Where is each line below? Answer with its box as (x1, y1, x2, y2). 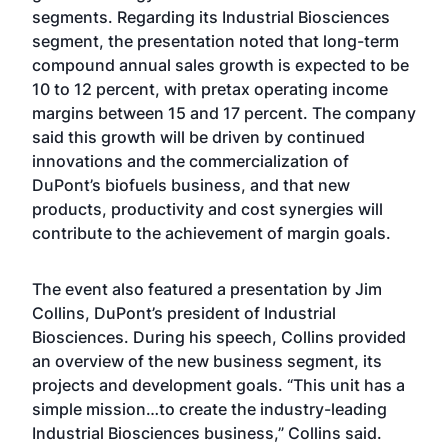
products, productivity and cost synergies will (32, 199, 383, 219)
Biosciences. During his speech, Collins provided (32, 327, 406, 347)
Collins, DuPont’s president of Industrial (32, 303, 336, 323)
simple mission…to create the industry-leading (32, 399, 387, 419)
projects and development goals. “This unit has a (32, 375, 405, 395)
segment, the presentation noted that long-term (32, 31, 399, 51)
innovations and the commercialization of (32, 151, 349, 171)
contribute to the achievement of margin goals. (32, 223, 391, 243)
